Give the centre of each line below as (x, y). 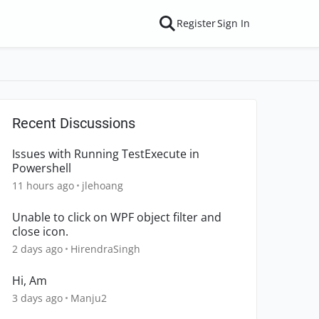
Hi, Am (30, 281)
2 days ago (37, 249)
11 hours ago (43, 185)
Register (196, 23)
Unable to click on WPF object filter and (117, 217)
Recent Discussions (74, 123)
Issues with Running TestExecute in (106, 154)
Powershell (42, 168)
